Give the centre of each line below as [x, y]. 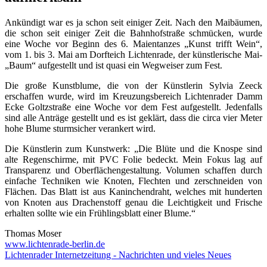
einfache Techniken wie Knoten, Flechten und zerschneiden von [133, 181]
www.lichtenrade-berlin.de [55, 244]
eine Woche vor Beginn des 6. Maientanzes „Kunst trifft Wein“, [133, 44]
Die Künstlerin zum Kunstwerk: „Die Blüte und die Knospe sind [133, 148]
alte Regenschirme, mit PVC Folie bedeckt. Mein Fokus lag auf [133, 159]
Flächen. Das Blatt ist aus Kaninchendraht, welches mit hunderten [133, 191]
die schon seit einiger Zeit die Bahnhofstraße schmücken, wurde [133, 33]
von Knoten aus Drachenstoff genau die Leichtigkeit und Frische [133, 202]
